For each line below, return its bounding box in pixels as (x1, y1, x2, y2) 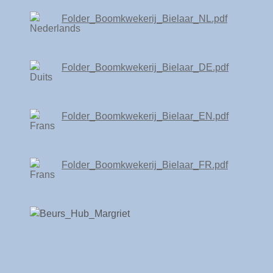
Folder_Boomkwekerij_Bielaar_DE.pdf (62, 62, 229, 73)
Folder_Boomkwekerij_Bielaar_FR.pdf (62, 159, 228, 170)
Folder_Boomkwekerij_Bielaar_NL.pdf (62, 13, 227, 24)
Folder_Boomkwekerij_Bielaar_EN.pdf (62, 110, 229, 121)
